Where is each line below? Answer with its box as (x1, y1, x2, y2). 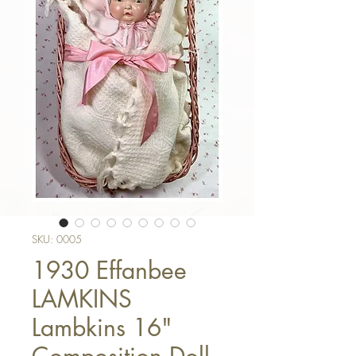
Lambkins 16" (32, 311, 172, 343)
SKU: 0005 (32, 232, 82, 246)
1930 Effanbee (32, 254, 187, 286)
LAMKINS (32, 283, 132, 315)
